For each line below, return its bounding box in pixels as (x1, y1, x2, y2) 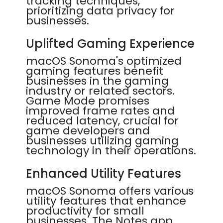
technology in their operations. (26, 143, 197, 158)
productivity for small (26, 203, 144, 219)
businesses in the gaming (26, 73, 169, 89)
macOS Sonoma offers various (26, 183, 194, 199)
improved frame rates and (26, 103, 175, 118)
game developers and (26, 123, 150, 138)
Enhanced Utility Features (26, 165, 181, 182)
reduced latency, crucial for (26, 113, 179, 128)
